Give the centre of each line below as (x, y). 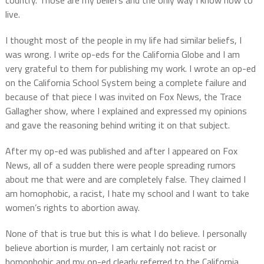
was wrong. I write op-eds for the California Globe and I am (122, 54)
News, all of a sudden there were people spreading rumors (120, 165)
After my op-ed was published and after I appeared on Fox (121, 151)
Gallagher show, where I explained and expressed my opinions (126, 110)
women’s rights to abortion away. (72, 207)
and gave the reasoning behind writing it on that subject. (117, 125)
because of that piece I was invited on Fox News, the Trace (123, 96)
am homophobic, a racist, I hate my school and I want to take (127, 193)
